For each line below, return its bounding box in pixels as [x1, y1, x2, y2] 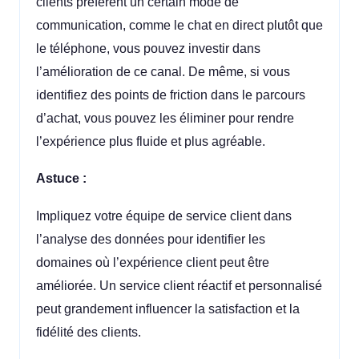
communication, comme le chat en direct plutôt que [36, 18, 323, 32]
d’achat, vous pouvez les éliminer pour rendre [36, 111, 294, 125]
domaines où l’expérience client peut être [36, 256, 269, 270]
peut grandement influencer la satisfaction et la [36, 302, 300, 317]
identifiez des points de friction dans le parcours [36, 87, 305, 102]
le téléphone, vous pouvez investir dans [36, 41, 260, 55]
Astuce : [36, 171, 87, 186]
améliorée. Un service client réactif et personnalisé [36, 279, 322, 293]
